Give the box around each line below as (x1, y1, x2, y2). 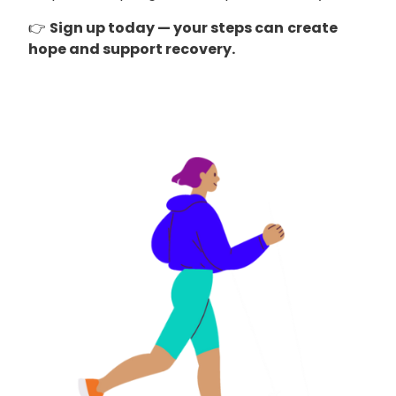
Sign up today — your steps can (49, 17, 284, 38)
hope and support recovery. (28, 38, 235, 59)
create (287, 17, 338, 38)
